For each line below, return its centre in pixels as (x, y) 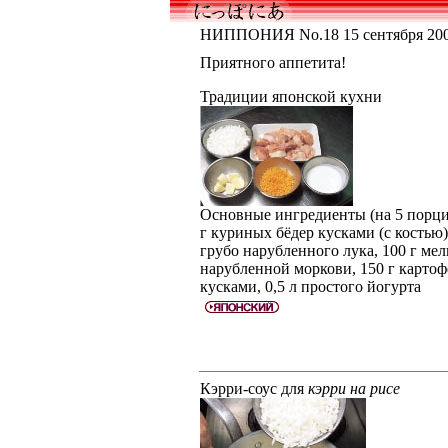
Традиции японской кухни (290, 96)
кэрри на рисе (353, 388)
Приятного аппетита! (272, 62)
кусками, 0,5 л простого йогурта (310, 286)
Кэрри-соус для (253, 388)
